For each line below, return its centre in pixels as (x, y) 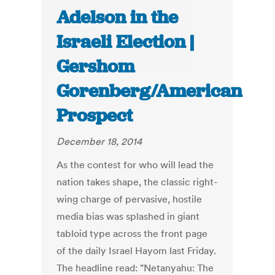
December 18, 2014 (99, 141)
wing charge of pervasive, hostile (130, 199)
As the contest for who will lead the (135, 165)
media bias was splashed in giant (128, 216)
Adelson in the (118, 17)
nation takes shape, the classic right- (137, 182)
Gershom (96, 67)
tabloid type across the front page (132, 234)
